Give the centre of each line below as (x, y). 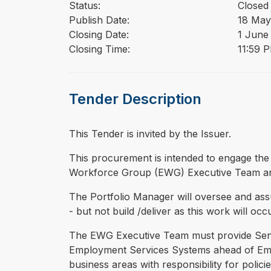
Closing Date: (99, 35)
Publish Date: (99, 20)
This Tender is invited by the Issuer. (150, 134)
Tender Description (135, 99)
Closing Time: (100, 49)
